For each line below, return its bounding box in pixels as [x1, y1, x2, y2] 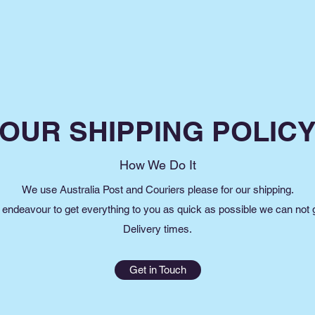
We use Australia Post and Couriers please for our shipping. [21, 183, 294, 195]
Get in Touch [129, 263, 186, 276]
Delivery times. [123, 222, 192, 235]
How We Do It [119, 157, 196, 172]
